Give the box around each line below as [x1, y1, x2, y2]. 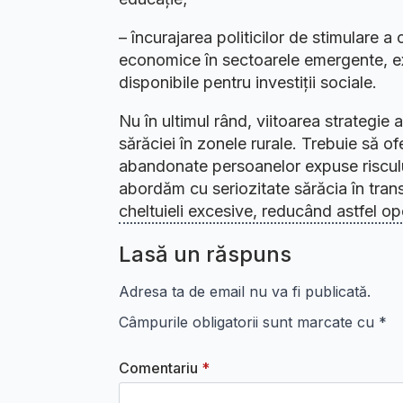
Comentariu [119, 359, 198, 378]
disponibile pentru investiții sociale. [119, 73, 377, 93]
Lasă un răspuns [119, 241, 291, 268]
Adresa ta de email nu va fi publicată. [119, 282, 371, 301]
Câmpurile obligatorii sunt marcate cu [119, 313, 379, 332]
